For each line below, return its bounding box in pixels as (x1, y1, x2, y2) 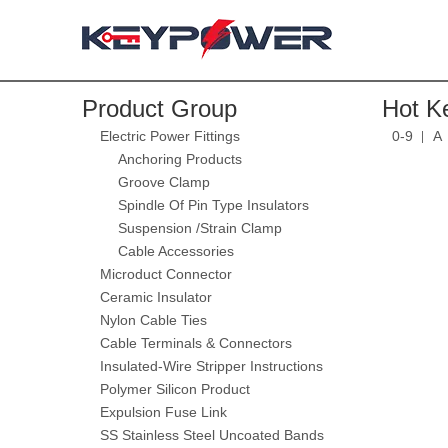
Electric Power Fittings (100, 128, 240, 144)
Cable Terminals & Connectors (100, 335, 292, 351)
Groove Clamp (118, 174, 210, 190)
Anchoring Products (118, 151, 242, 167)
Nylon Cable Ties (100, 312, 207, 328)
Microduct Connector (100, 266, 232, 282)
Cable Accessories (118, 243, 234, 259)
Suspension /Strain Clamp (118, 220, 282, 236)
